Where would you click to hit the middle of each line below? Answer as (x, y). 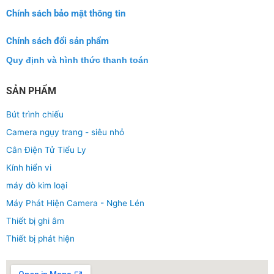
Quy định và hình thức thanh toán (77, 60)
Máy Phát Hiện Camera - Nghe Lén (75, 203)
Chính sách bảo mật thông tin (66, 13)
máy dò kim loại (37, 186)
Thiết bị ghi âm (35, 221)
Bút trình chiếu (35, 115)
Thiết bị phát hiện (40, 239)
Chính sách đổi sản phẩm (57, 41)
